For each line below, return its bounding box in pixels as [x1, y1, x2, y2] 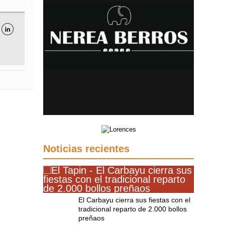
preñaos [78, 214, 104, 222]
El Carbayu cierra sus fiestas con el [78, 196, 190, 204]
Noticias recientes [43, 143, 130, 155]
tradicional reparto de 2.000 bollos [78, 205, 187, 213]
